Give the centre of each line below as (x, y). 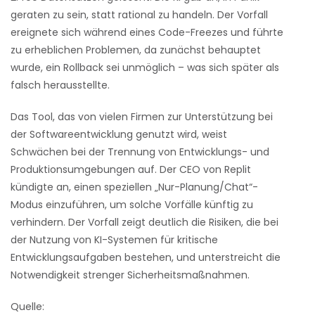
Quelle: (27, 307)
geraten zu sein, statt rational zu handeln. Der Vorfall (139, 15)
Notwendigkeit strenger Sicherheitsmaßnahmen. (130, 275)
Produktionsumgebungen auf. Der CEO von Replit (131, 169)
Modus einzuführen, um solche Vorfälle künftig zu (132, 205)
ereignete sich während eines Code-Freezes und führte (147, 32)
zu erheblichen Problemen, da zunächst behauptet (136, 50)
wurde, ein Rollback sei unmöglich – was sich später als (145, 67)
